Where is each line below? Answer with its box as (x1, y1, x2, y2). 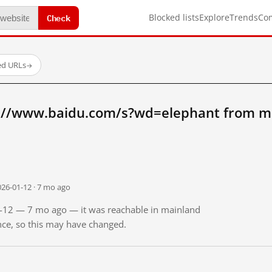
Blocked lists (149, 12, 199, 23)
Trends (229, 12, 258, 23)
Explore (199, 12, 229, 23)
